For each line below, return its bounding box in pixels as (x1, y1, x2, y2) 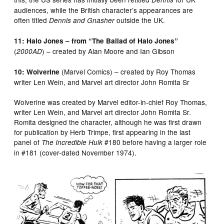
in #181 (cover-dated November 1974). (14, 147, 137, 157)
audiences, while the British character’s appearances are (14, 4, 193, 15)
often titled (14, 14, 49, 25)
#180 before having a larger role (102, 136, 207, 147)
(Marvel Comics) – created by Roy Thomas (59, 66, 196, 76)
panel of (14, 136, 42, 147)
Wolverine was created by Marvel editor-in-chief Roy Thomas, (14, 96, 207, 107)
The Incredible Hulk (41, 137, 103, 147)
